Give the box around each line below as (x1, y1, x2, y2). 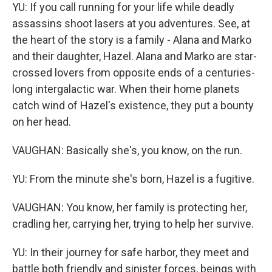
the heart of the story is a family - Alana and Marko (12, 33, 251, 46)
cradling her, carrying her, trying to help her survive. (12, 217, 254, 230)
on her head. (12, 115, 71, 128)
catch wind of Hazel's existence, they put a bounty (12, 99, 254, 112)
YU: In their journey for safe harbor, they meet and (12, 246, 249, 259)
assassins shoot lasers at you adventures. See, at (12, 17, 250, 30)
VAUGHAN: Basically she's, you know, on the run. (12, 144, 242, 157)
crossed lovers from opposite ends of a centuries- (12, 66, 255, 79)
